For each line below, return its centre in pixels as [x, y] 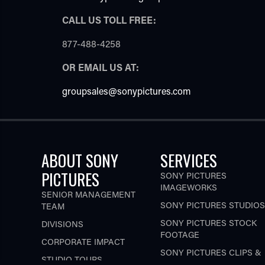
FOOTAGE [180, 234]
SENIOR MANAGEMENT [88, 194]
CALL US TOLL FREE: [109, 20]
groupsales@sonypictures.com [126, 91]
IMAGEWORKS [188, 187]
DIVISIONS [62, 224]
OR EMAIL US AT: [100, 67]
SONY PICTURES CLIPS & [211, 252]
